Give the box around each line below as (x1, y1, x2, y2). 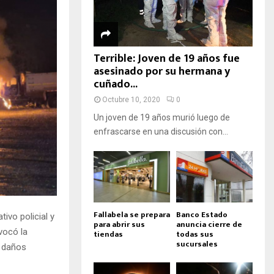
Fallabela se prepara (94, 207, 170, 221)
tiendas (94, 227, 123, 241)
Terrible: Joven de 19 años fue (94, 50, 240, 68)
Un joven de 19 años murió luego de (94, 113, 230, 123)
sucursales (176, 237, 218, 251)
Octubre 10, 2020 (102, 95, 160, 105)
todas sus (176, 227, 213, 241)
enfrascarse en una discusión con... (94, 127, 228, 137)
